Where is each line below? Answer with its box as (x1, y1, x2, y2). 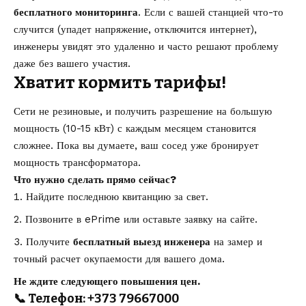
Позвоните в (25, 213, 85, 226)
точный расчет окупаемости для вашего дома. (14, 253, 225, 266)
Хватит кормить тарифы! (14, 72, 226, 92)
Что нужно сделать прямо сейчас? (14, 173, 176, 186)
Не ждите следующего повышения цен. (14, 275, 200, 288)
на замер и (210, 236, 262, 249)
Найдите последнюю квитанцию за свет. (26, 191, 208, 204)
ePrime (85, 213, 120, 226)
